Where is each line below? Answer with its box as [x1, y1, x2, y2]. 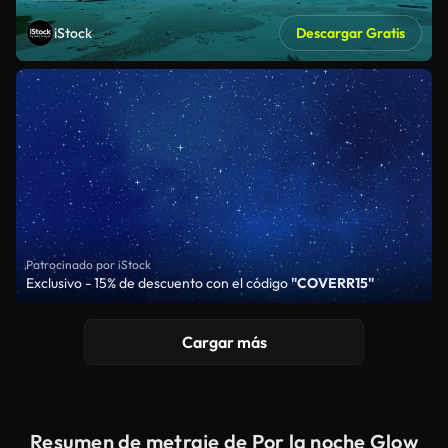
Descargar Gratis [296, 24, 405, 42]
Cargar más [181, 332, 267, 352]
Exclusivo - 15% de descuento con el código [26, 274, 291, 292]
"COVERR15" [291, 274, 374, 292]
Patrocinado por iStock [26, 257, 151, 272]
